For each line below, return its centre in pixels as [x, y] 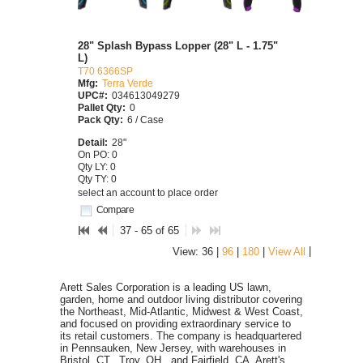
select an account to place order [148, 192]
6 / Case [145, 120]
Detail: [93, 143]
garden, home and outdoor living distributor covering [181, 300]
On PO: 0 [98, 155]
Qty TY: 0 [97, 179]
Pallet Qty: [102, 108]
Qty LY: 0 [97, 167]
